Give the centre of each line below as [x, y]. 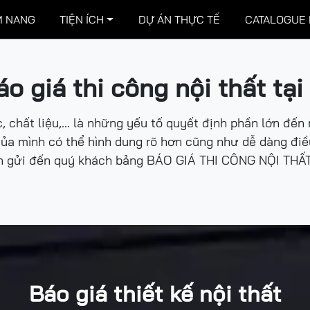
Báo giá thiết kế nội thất [155, 293]
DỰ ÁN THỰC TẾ [179, 19]
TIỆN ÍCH [82, 19]
